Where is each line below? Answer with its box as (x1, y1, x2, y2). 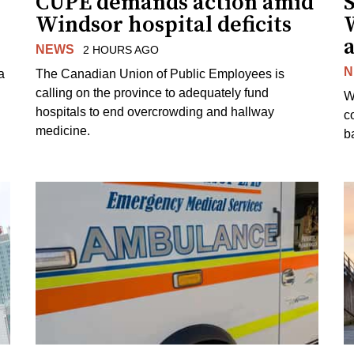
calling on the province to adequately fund (36, 85, 269, 100)
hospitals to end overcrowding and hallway (36, 104, 275, 119)
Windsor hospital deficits (36, 11, 292, 40)
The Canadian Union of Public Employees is (36, 66, 285, 81)
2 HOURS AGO (82, 43, 159, 57)
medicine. (36, 123, 91, 137)
